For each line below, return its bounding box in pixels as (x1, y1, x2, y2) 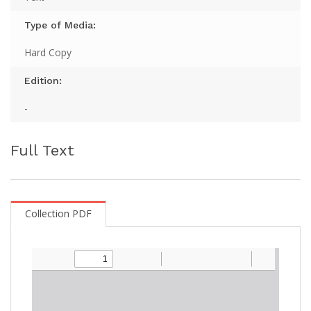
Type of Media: (24, 19, 96, 31)
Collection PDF (25, 206, 92, 220)
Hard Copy (24, 45, 72, 59)
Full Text (10, 141, 74, 159)
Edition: (24, 74, 62, 86)
